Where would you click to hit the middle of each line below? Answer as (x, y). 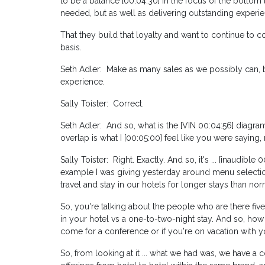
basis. (71, 48)
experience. (83, 82)
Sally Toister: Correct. (102, 104)
